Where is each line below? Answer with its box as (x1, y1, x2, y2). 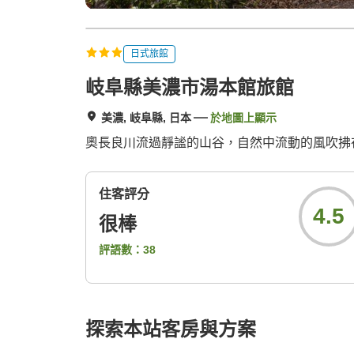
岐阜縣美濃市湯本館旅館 (85, 77, 294, 99)
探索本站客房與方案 (85, 318, 256, 341)
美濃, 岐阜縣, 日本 (101, 111, 191, 125)
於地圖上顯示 (210, 111, 277, 125)
